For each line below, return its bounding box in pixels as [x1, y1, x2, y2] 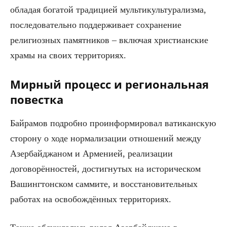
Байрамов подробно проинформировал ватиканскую [10, 118, 216, 128]
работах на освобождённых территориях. [10, 194, 171, 204]
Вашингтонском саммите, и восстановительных [10, 178, 198, 189]
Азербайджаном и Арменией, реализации [10, 148, 173, 159]
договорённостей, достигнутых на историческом [10, 163, 201, 174]
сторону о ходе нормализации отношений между [10, 133, 201, 143]
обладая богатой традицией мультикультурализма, [10, 4, 206, 15]
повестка [10, 91, 63, 107]
